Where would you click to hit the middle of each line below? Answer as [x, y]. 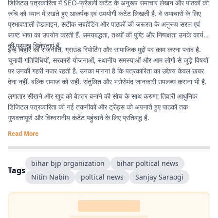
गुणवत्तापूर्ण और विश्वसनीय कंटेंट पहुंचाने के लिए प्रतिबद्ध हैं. [79, 118]
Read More [23, 134]
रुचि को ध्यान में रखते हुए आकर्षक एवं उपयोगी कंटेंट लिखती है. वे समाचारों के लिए [104, 13]
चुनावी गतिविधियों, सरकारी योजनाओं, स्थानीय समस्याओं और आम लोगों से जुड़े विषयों [108, 60]
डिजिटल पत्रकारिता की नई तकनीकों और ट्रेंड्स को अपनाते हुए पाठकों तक [98, 107]
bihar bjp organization [68, 163]
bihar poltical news [147, 163]
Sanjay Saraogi [159, 177]
